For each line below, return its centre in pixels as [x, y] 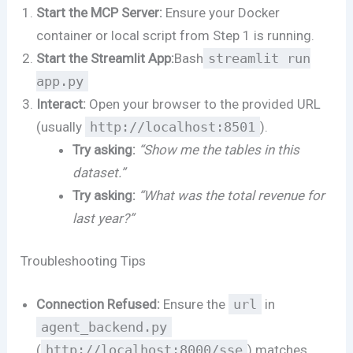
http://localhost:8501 [173, 126]
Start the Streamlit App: [106, 58]
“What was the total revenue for [231, 195]
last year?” [103, 218]
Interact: [61, 104]
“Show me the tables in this [219, 149]
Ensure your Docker [221, 12]
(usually [61, 126]
